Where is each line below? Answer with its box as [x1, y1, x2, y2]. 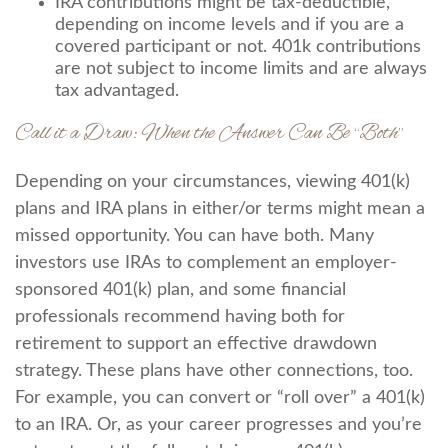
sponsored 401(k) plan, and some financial [15, 281, 346, 299]
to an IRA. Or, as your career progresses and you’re [15, 416, 422, 434]
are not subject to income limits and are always [55, 60, 427, 78]
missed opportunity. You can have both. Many [15, 227, 374, 245]
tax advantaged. [55, 82, 179, 100]
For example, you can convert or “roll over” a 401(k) [15, 389, 425, 407]
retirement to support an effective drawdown [15, 335, 377, 353]
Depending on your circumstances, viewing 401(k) [15, 173, 410, 191]
